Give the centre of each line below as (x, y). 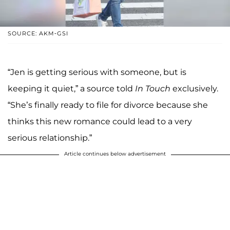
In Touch (154, 88)
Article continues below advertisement (115, 154)
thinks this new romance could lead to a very (100, 121)
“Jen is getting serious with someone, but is (97, 72)
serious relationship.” (50, 138)
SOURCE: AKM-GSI (38, 33)
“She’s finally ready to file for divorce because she (108, 105)
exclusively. (195, 88)
